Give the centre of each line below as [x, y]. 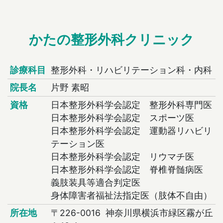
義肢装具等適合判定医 [95, 183]
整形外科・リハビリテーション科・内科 [131, 70]
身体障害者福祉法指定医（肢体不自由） [131, 196]
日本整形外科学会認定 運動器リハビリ [131, 131]
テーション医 [77, 144]
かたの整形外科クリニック [111, 40]
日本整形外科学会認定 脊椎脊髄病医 [127, 170]
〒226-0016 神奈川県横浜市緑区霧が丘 [132, 213]
